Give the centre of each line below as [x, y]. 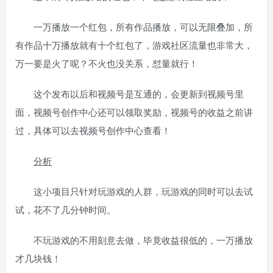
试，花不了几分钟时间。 [66, 209]
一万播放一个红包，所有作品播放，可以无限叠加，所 [143, 26]
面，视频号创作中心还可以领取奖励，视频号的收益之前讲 [134, 112]
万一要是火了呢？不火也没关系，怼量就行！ [107, 63]
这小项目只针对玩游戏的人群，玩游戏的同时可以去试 [143, 191]
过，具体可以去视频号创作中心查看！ [93, 130]
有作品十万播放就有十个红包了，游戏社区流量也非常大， [134, 44]
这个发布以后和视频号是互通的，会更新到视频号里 [139, 93]
